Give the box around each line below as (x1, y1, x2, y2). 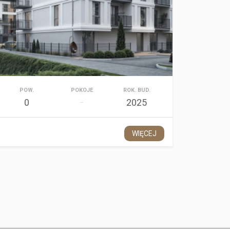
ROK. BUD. (123, 87, 150, 93)
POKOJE (70, 87, 93, 93)
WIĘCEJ (131, 129, 157, 138)
